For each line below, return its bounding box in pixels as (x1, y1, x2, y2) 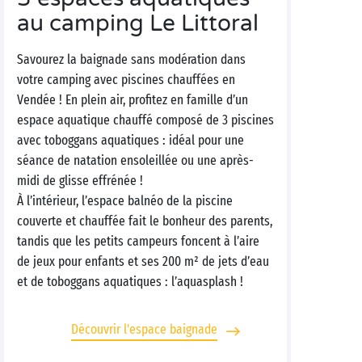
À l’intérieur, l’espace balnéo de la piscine (17, 192, 233, 209)
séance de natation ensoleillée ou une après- (17, 152, 254, 169)
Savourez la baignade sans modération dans (17, 51, 246, 68)
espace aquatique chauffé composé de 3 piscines (17, 112, 274, 128)
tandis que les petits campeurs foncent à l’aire (17, 233, 259, 250)
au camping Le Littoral (17, 10, 259, 37)
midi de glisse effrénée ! (17, 172, 143, 189)
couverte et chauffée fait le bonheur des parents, (17, 213, 272, 229)
